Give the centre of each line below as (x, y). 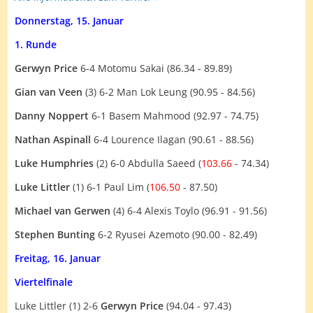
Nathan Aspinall (53, 140)
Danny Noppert (52, 116)
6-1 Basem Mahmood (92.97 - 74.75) (174, 116)
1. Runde (36, 45)
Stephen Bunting (55, 235)
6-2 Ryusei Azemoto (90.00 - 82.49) (176, 235)
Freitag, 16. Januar (58, 259)
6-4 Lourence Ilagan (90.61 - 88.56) (172, 140)
